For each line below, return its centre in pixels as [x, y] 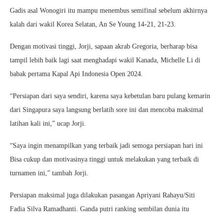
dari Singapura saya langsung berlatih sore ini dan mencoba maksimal [107, 110]
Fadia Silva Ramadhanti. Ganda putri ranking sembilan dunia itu [99, 209]
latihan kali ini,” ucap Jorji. [48, 123]
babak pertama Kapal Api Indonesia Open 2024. [76, 74]
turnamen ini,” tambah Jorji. [49, 173]
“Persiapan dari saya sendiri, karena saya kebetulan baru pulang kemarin [110, 96]
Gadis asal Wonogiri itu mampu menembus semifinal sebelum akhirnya [109, 10]
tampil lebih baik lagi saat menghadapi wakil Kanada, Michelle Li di [105, 60]
